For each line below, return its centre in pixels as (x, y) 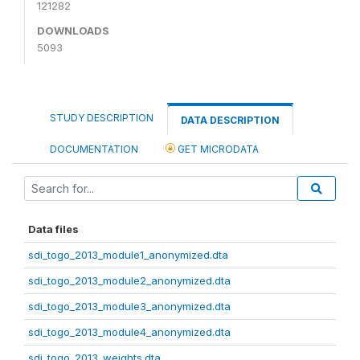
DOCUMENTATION (94, 149)
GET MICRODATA (217, 149)
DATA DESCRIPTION (230, 120)
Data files (53, 229)
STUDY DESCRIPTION (102, 117)
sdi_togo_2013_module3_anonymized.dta (129, 306)
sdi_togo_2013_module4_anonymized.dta (129, 331)
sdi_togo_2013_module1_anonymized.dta (128, 254)
